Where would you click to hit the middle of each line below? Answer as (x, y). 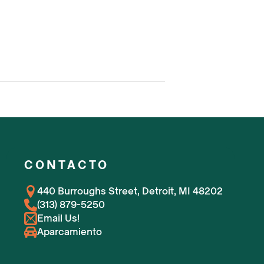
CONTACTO (67, 166)
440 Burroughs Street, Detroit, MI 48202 (130, 192)
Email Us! (59, 219)
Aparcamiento (70, 232)
